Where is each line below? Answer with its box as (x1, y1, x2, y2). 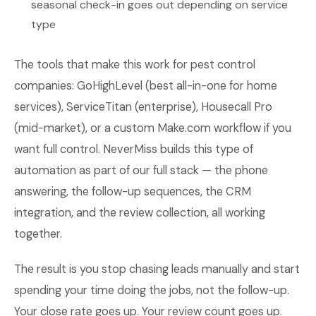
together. (14, 226, 62, 241)
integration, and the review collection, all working (14, 205, 265, 220)
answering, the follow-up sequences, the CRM (14, 184, 251, 199)
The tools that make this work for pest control (14, 57, 255, 72)
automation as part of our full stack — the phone (14, 163, 268, 178)
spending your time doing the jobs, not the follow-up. (14, 283, 289, 298)
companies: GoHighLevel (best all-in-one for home (14, 78, 277, 93)
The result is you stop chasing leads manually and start (14, 262, 300, 276)
